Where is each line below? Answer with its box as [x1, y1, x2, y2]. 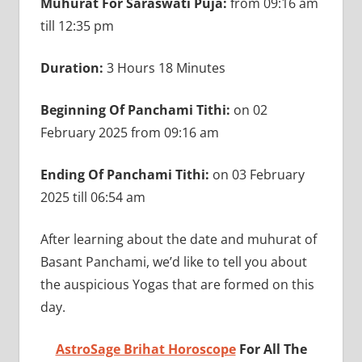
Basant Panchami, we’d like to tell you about [40, 252, 307, 271]
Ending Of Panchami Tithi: [40, 165, 209, 183]
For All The [235, 339, 307, 358]
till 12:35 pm [40, 16, 114, 35]
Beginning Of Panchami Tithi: [40, 100, 230, 119]
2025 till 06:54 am [40, 187, 149, 206]
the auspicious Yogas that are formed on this [40, 275, 314, 293]
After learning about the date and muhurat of [40, 229, 317, 248]
